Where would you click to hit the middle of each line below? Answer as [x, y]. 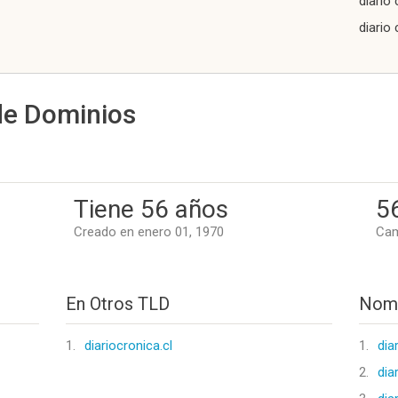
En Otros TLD [118, 304]
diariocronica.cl [128, 346]
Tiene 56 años [151, 209]
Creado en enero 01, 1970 [149, 232]
